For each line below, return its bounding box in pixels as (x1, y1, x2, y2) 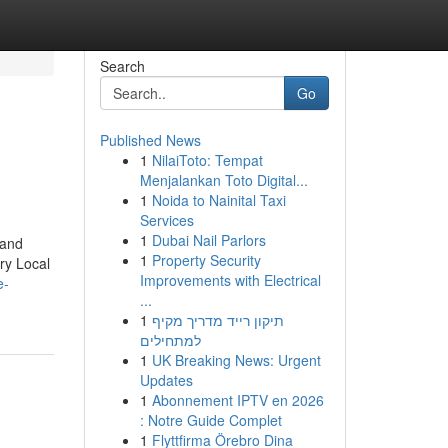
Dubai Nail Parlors (151, 230, 266, 250)
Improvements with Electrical (139, 270, 321, 290)
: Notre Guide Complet (139, 410, 282, 430)
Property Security (151, 250, 261, 270)
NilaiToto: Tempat (151, 150, 263, 170)
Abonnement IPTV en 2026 (151, 390, 324, 410)
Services (139, 210, 194, 230)
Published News (99, 130, 201, 150)
